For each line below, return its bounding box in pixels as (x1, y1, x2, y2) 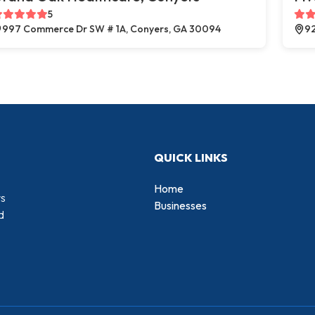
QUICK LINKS (154, 150, 228, 165)
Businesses (154, 198, 207, 212)
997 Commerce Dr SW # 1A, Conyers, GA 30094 (2, 22, 221, 35)
